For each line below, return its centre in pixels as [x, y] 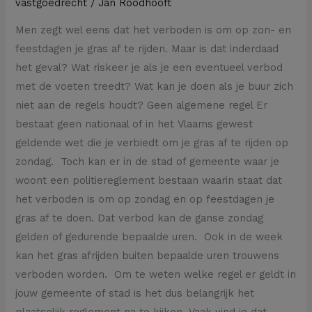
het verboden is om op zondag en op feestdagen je [145, 199]
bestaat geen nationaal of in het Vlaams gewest [134, 124]
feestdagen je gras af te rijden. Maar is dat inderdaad [147, 48]
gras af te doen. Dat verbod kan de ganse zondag [140, 218]
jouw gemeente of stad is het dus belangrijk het [135, 293]
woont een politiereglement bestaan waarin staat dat [149, 180]
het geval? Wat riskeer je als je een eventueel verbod [149, 67]
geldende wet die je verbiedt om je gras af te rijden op [152, 142]
